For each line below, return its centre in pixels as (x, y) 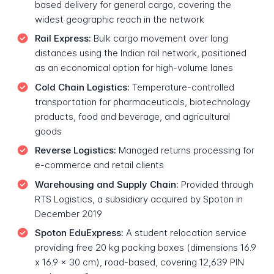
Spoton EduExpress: (79, 233)
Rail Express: (63, 39)
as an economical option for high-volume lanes (134, 68)
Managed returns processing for (185, 150)
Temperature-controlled (182, 87)
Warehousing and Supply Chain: (106, 184)
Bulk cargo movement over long (159, 39)
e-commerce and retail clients (99, 165)
